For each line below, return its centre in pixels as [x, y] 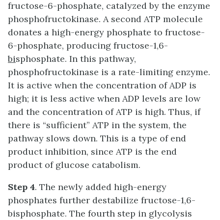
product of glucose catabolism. [74, 165]
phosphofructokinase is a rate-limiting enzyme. [109, 72]
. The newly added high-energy [101, 187]
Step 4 [21, 187]
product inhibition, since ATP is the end [92, 152]
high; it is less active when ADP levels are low [104, 99]
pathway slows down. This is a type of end [97, 138]
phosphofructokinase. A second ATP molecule [105, 19]
